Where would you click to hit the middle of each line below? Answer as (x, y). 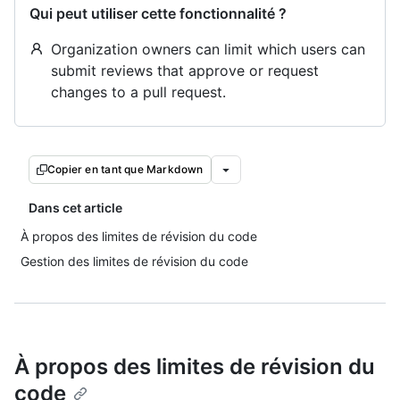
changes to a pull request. (138, 92)
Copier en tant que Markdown (125, 169)
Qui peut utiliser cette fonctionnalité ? (158, 13)
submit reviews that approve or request (185, 71)
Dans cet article (75, 208)
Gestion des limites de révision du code (134, 261)
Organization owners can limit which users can (208, 49)
